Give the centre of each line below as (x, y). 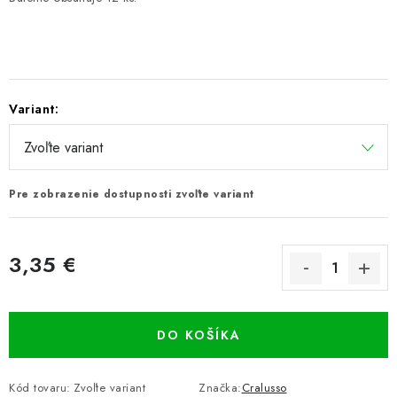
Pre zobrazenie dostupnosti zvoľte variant (132, 194)
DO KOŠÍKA (198, 335)
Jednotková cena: (55, 285)
